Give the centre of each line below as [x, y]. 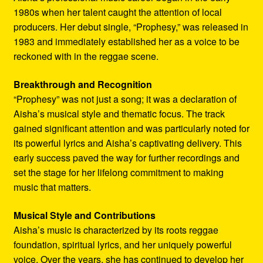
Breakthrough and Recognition [82, 85]
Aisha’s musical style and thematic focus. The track [119, 114]
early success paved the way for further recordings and [126, 158]
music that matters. [52, 187]
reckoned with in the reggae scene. [86, 56]
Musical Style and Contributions [84, 215]
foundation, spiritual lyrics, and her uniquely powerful [122, 244]
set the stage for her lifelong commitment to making [118, 173]
